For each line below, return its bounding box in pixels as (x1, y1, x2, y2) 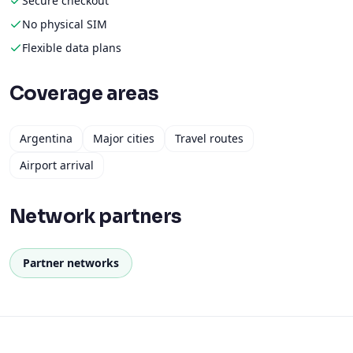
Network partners (9, 205, 182, 229)
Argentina (20, 131, 72, 146)
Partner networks (23, 255, 119, 270)
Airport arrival (20, 158, 94, 173)
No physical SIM (22, 17, 107, 32)
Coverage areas (9, 82, 159, 106)
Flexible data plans (22, 40, 121, 55)
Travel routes (175, 131, 243, 146)
